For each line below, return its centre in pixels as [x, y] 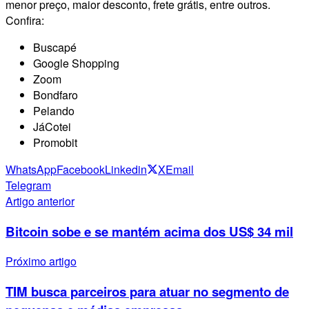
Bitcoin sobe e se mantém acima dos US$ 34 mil [149, 231]
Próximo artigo [41, 261]
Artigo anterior [40, 201]
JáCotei [52, 126]
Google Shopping [76, 63]
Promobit [55, 142]
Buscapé [55, 47]
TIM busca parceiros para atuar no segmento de [147, 291]
